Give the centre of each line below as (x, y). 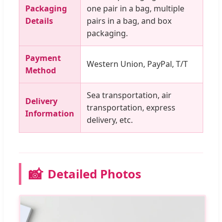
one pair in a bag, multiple (136, 8)
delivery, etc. (110, 120)
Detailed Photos (94, 173)
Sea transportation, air (129, 95)
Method (41, 70)
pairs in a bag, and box (129, 21)
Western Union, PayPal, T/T (137, 64)
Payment (43, 58)
